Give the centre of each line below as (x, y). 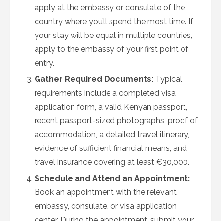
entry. (44, 63)
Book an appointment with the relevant (106, 192)
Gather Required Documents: (94, 79)
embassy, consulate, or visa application (106, 206)
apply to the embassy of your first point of (111, 49)
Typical (168, 79)
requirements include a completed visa (105, 93)
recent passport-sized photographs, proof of (116, 121)
